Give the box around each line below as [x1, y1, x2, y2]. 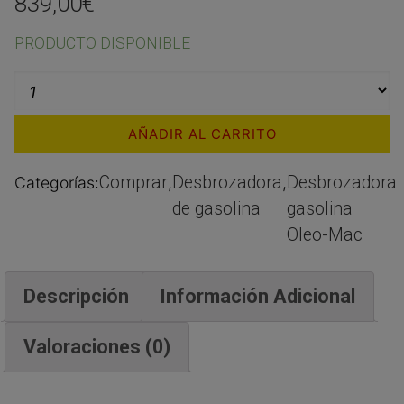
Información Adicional [160, 284, 356, 308]
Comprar [99, 172, 168, 193]
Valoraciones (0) [23, 335, 170, 358]
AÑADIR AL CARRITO [127, 125, 277, 142]
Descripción [23, 284, 129, 308]
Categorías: [14, 173, 99, 192]
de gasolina [172, 198, 261, 219]
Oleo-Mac [287, 225, 363, 245]
